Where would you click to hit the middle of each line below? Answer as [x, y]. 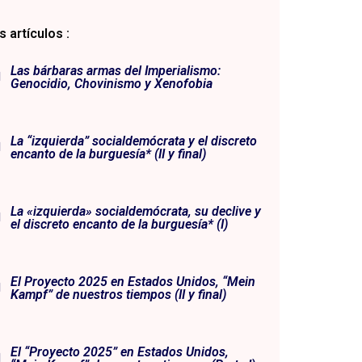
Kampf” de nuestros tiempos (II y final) [119, 294]
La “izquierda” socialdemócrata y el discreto [134, 141]
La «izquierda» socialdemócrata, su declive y [136, 211]
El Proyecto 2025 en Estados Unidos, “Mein [133, 281]
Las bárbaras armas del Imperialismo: [116, 70]
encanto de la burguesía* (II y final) [109, 154]
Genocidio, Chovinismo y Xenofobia [112, 83]
